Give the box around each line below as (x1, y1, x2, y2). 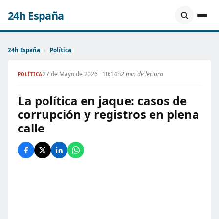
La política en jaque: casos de (18, 92, 187, 109)
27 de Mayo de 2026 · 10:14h (42, 70, 121, 78)
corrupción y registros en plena (18, 106, 199, 122)
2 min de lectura (120, 70, 163, 78)
